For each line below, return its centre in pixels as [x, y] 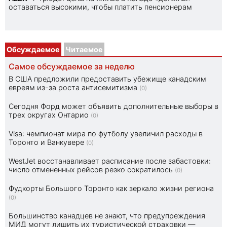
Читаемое [84, 49]
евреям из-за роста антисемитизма [73, 87]
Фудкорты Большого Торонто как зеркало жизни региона [111, 188]
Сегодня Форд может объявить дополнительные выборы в [113, 106]
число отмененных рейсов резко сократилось [91, 169]
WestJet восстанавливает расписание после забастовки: [110, 161]
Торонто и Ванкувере [46, 142]
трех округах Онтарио [49, 115]
